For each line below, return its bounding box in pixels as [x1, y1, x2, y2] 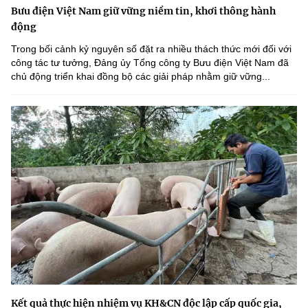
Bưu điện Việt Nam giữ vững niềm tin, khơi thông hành [11, 5, 276, 18]
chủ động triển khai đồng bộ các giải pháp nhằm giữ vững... [11, 71, 270, 82]
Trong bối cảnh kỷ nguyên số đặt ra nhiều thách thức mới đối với [11, 43, 291, 55]
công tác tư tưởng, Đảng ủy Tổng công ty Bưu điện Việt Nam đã [11, 57, 289, 69]
